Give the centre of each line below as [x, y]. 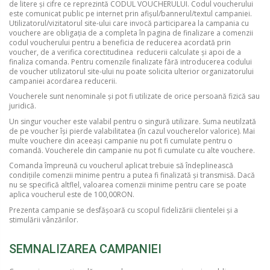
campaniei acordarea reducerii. [63, 81]
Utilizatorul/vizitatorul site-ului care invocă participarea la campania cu [129, 23]
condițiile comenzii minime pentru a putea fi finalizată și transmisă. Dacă [132, 175]
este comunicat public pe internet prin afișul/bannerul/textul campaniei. [130, 13]
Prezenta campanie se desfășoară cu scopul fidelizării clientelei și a [124, 210]
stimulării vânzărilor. [44, 220]
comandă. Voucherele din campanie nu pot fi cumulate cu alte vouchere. [132, 150]
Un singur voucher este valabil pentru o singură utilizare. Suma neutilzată [133, 121]
